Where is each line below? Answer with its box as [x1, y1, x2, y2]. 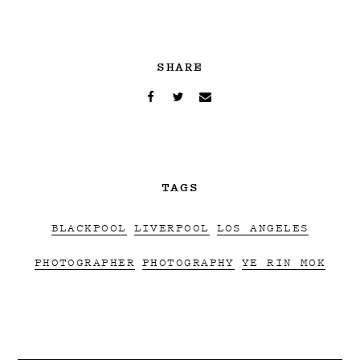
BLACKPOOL [51, 219, 127, 235]
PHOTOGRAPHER [34, 253, 136, 269]
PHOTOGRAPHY [142, 253, 235, 269]
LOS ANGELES [216, 219, 309, 235]
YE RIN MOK [241, 253, 326, 269]
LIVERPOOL [133, 219, 210, 235]
